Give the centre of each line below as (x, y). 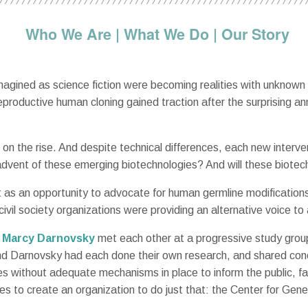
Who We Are (68, 34)
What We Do (166, 34)
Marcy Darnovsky (48, 238)
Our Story (255, 34)
